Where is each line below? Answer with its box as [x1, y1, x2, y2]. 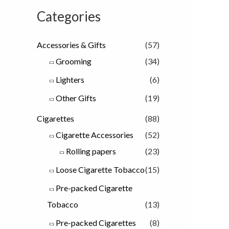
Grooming [56, 56, 91, 66]
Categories [37, 8, 101, 25]
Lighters [56, 75, 84, 85]
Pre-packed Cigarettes [56, 218, 136, 228]
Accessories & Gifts [37, 40, 106, 50]
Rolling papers [66, 146, 116, 156]
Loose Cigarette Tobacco [56, 165, 145, 175]
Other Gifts [56, 93, 96, 103]
